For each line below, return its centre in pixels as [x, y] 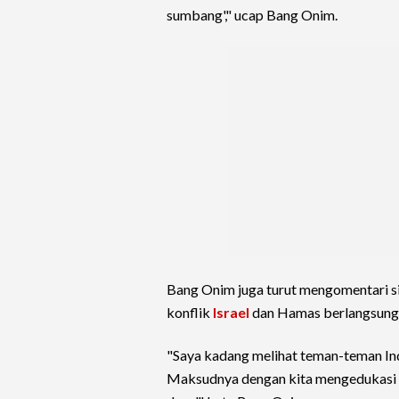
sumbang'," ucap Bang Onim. [252, 15]
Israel [231, 313]
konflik [190, 313]
